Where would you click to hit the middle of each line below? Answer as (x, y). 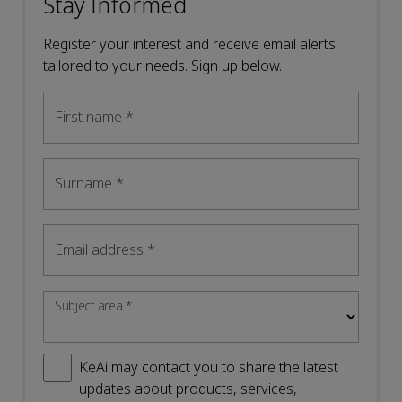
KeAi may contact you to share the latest (209, 368)
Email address (101, 250)
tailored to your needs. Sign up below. (162, 66)
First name (90, 118)
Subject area (91, 306)
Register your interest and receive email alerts (189, 45)
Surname (85, 184)
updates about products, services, (188, 389)
